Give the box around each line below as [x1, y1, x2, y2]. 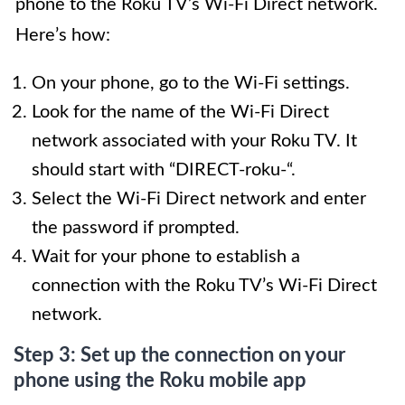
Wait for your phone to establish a [32, 248, 300, 267]
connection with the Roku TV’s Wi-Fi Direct [32, 277, 377, 296]
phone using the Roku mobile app [14, 371, 306, 391]
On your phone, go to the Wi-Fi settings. [32, 74, 350, 93]
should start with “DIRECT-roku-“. [32, 161, 296, 180]
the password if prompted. [32, 219, 240, 238]
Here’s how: [15, 26, 110, 45]
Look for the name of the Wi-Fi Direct [32, 103, 329, 122]
